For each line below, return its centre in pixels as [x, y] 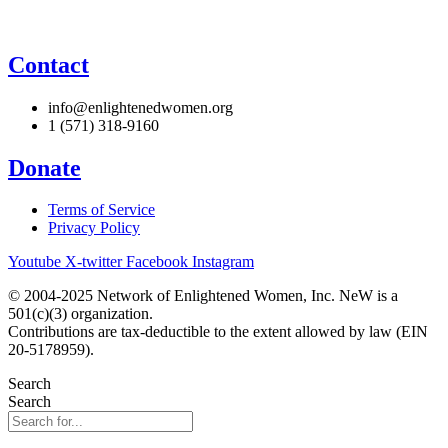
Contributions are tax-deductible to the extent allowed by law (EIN [218, 332]
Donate [44, 167]
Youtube [34, 262]
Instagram [223, 262]
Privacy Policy [94, 228]
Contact [48, 64]
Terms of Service [101, 210]
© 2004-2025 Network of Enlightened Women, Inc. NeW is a [203, 296]
